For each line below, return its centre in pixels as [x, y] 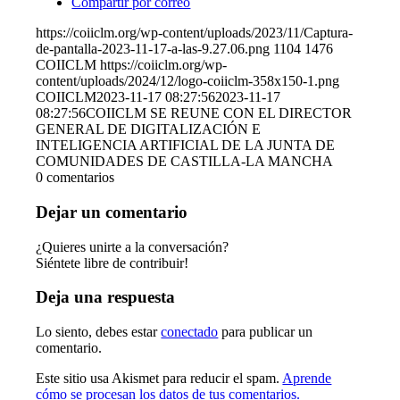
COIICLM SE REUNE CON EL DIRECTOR [219, 113]
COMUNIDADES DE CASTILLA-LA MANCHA [185, 162]
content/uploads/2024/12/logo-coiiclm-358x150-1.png [188, 81]
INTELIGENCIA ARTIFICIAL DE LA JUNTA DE [186, 146]
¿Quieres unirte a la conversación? [133, 246]
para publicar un [266, 332]
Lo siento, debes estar [99, 332]
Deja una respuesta [106, 297]
